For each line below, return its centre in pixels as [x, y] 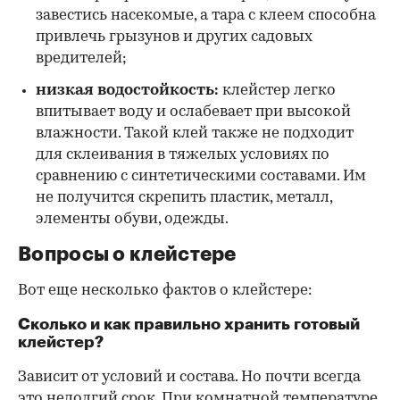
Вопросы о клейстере [127, 255]
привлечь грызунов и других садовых [174, 37]
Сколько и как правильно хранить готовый [189, 325]
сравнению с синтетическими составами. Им [201, 177]
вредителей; [81, 59]
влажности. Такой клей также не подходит [195, 134]
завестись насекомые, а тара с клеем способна [206, 16]
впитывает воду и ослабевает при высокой [193, 112]
